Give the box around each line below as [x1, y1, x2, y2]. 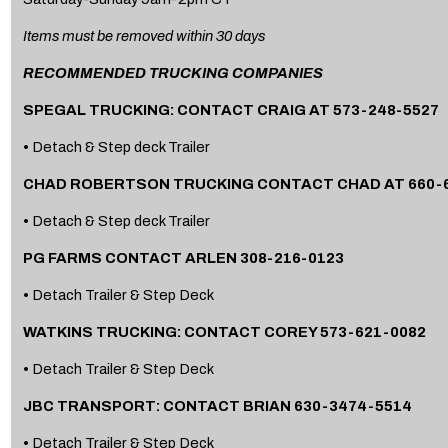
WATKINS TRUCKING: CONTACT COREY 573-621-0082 [22, 323, 429, 340]
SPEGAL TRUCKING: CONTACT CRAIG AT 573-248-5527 [22, 101, 442, 118]
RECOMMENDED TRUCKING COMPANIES [22, 64, 323, 81]
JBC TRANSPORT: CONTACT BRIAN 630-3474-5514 [22, 397, 415, 414]
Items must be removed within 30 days [22, 27, 265, 44]
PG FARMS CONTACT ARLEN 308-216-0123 [22, 249, 347, 266]
